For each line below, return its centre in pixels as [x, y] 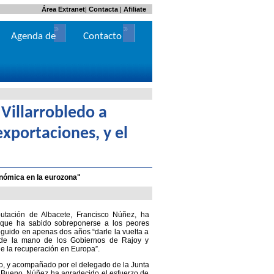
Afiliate [135, 9]
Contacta [103, 9]
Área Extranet [63, 9]
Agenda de [33, 36]
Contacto [102, 36]
